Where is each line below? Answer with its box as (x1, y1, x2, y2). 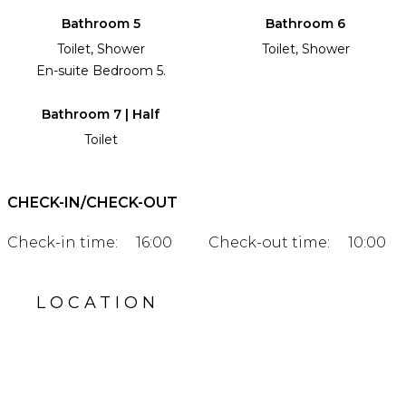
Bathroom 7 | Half (42, 106, 159, 123)
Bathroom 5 (61, 15, 140, 33)
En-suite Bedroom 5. (35, 63, 166, 80)
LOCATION (36, 293, 159, 314)
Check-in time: (7, 234, 118, 252)
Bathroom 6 (266, 15, 345, 33)
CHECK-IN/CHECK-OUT (7, 194, 178, 212)
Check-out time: (208, 234, 330, 252)
